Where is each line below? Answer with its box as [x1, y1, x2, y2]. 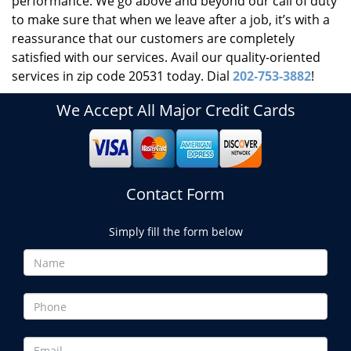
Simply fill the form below [108, 224, 243, 239]
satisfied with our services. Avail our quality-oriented [12, 49, 320, 66]
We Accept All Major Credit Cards [56, 100, 295, 121]
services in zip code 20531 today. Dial [12, 67, 233, 85]
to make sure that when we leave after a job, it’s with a [12, 11, 330, 28]
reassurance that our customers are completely [12, 30, 295, 47]
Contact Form [126, 183, 225, 204]
